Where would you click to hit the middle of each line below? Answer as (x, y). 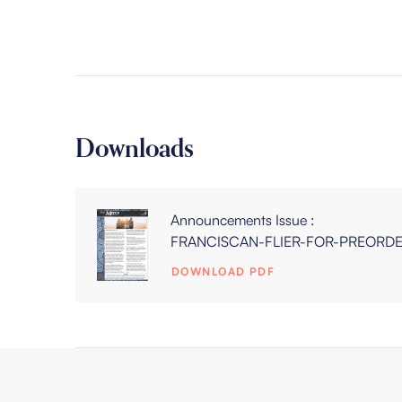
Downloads (135, 150)
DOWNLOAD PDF (223, 272)
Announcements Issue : (243, 220)
